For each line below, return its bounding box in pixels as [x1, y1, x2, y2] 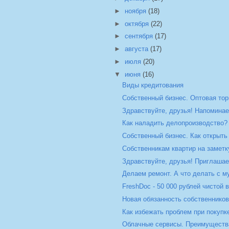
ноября [124, 7, 148, 15]
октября [124, 19, 151, 28]
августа [124, 45, 150, 53]
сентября [124, 32, 155, 40]
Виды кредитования [122, 81, 184, 89]
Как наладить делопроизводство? [122, 119, 228, 127]
